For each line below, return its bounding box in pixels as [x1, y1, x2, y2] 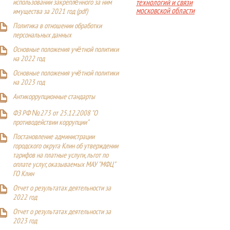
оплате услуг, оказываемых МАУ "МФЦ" [13, 160, 115, 170]
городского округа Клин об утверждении [13, 141, 118, 151]
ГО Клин [13, 169, 34, 179]
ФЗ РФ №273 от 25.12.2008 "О [13, 108, 98, 119]
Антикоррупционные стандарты [13, 92, 97, 102]
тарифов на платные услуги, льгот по [13, 150, 108, 161]
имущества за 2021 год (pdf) [13, 7, 88, 17]
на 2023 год [13, 78, 45, 88]
